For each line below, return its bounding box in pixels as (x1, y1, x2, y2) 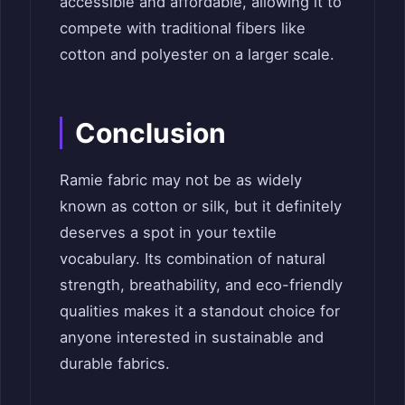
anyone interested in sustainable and (60, 328, 324, 347)
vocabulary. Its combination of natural (60, 250, 325, 268)
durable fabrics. (60, 354, 170, 373)
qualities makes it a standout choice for (60, 302, 340, 321)
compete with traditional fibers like (60, 19, 306, 38)
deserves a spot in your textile (60, 223, 277, 242)
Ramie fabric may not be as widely (60, 171, 302, 190)
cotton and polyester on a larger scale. (60, 45, 334, 64)
